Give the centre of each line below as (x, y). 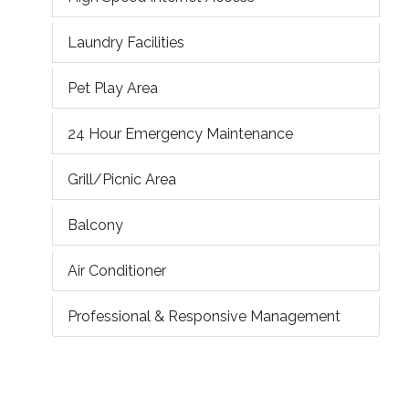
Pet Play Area (113, 88)
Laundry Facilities (126, 42)
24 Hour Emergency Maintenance (180, 133)
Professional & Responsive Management (204, 316)
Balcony (95, 225)
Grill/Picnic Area (122, 179)
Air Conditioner (117, 270)
